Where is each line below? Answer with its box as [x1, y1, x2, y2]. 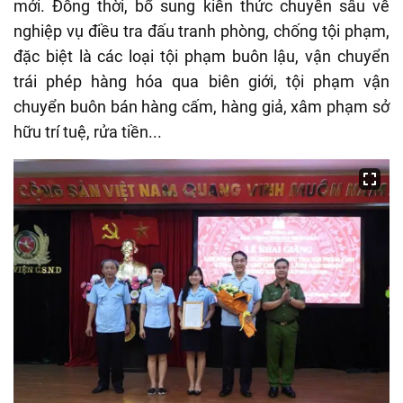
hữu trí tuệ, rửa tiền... [13, 122, 162, 142]
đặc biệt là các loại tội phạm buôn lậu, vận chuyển [13, 47, 390, 67]
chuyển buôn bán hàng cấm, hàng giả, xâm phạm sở [13, 97, 390, 117]
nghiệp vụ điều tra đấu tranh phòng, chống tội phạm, [13, 22, 390, 41]
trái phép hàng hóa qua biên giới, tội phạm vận [13, 72, 390, 92]
